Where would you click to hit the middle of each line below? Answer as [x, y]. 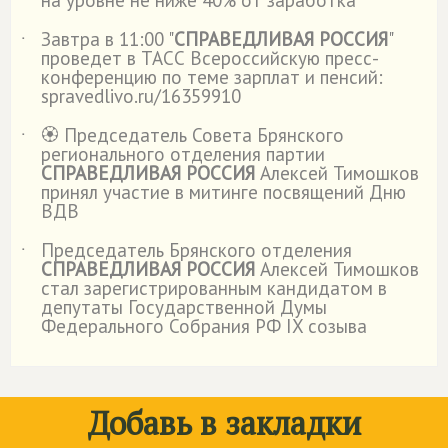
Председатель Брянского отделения [196, 250]
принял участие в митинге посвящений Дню [223, 192]
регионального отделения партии [183, 154]
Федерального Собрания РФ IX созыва [204, 326]
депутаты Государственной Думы [184, 307]
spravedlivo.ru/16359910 [141, 96]
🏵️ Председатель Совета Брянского [192, 135]
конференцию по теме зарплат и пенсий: [212, 77]
